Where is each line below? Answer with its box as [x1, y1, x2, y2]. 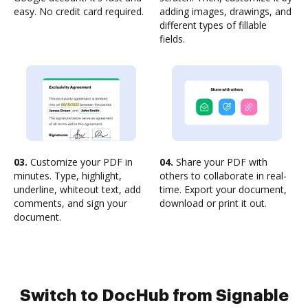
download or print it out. [159, 197, 267, 210]
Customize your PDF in [27, 155, 133, 168]
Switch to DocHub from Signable [19, 287, 289, 304]
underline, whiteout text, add [14, 183, 141, 196]
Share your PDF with [173, 155, 267, 168]
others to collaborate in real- [159, 169, 287, 182]
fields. [159, 32, 185, 45]
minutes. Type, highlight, [14, 169, 122, 182]
